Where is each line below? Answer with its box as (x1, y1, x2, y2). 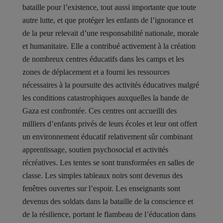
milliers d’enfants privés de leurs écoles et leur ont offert (22, 119, 197, 128)
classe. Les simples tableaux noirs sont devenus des (22, 171, 183, 180)
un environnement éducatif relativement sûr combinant (22, 132, 193, 141)
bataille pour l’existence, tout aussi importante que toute (22, 2, 196, 11)
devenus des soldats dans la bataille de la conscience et (22, 197, 193, 206)
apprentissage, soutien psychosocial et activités (22, 145, 168, 154)
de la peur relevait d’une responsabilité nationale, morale (22, 28, 199, 37)
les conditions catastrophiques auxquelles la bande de (22, 93, 189, 102)
